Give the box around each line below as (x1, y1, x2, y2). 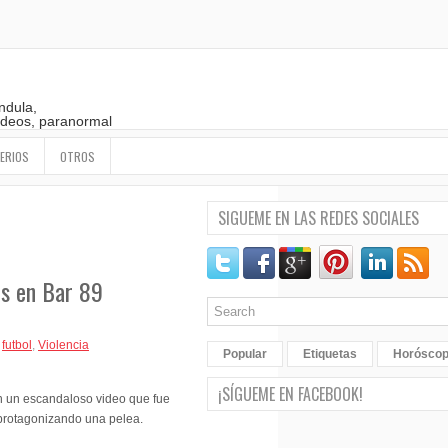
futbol (2, 337, 32, 352)
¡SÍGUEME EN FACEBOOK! (218, 382, 363, 406)
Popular (223, 347, 267, 361)
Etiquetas (303, 347, 357, 361)
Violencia (38, 337, 89, 352)
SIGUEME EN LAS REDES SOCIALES (218, 206, 419, 230)
